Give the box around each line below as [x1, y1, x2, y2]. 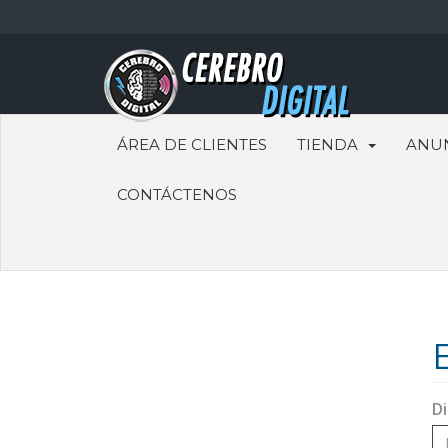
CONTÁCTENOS [117, 185, 237, 204]
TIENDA [297, 135, 366, 154]
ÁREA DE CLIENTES [117, 135, 267, 154]
